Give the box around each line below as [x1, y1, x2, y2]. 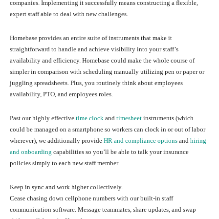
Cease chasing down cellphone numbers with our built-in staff [10, 194, 173, 202]
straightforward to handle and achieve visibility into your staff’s [10, 45, 178, 53]
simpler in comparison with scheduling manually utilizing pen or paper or [10, 67, 204, 75]
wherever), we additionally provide [10, 136, 104, 144]
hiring [190, 136, 206, 144]
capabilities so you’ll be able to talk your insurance [52, 148, 189, 155]
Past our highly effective [10, 114, 76, 122]
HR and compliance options [104, 136, 177, 144]
